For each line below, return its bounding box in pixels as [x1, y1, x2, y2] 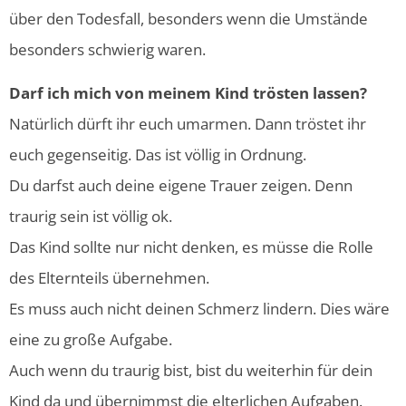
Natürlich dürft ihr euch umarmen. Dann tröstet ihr [9, 113, 366, 135]
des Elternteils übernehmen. [9, 267, 213, 289]
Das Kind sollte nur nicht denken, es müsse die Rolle [9, 237, 373, 258]
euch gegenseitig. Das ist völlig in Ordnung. [9, 144, 306, 166]
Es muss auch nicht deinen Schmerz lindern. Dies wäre [9, 298, 390, 320]
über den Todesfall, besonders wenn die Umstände [9, 8, 368, 30]
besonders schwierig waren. [9, 39, 206, 61]
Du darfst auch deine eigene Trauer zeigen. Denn [9, 175, 353, 197]
